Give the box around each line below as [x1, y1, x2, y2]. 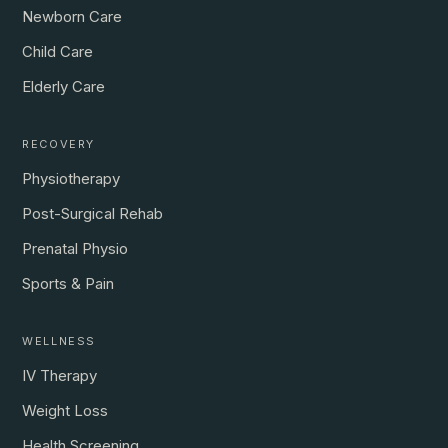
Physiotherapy [22, 169, 121, 189]
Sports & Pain [22, 274, 115, 294]
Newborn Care [22, 7, 123, 27]
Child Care [22, 42, 94, 62]
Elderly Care [22, 77, 106, 97]
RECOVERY [22, 137, 95, 152]
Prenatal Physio [22, 239, 129, 259]
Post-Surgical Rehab [22, 204, 164, 224]
